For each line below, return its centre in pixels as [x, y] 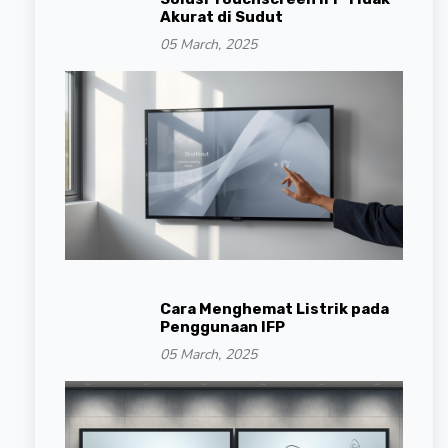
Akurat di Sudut [221, 16]
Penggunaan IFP [222, 326]
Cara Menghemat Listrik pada [274, 308]
